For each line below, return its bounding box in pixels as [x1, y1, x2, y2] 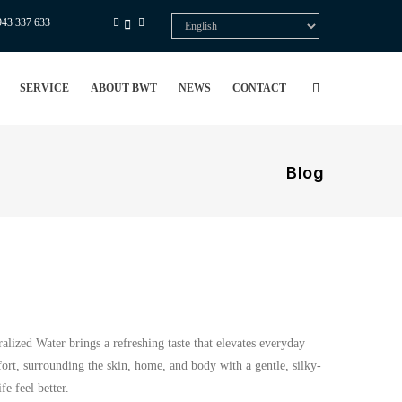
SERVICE [19, 82, 69, 94]
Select [170, 16, 197, 29]
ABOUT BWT [90, 82, 157, 94]
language [170, 54, 213, 66]
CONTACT [232, 82, 286, 94]
